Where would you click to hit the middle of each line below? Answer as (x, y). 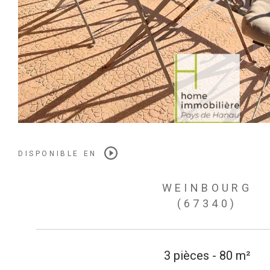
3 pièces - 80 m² (207, 255)
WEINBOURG (207, 187)
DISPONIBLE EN (58, 153)
